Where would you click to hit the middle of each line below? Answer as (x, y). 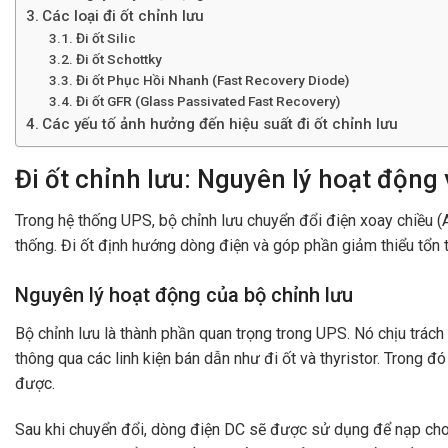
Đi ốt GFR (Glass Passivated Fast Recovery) (207, 100)
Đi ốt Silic (105, 37)
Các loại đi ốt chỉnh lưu (123, 15)
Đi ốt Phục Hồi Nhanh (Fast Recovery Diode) (212, 79)
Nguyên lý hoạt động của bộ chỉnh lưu (184, 295)
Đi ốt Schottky (118, 58)
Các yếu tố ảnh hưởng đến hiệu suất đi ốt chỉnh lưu (220, 123)
